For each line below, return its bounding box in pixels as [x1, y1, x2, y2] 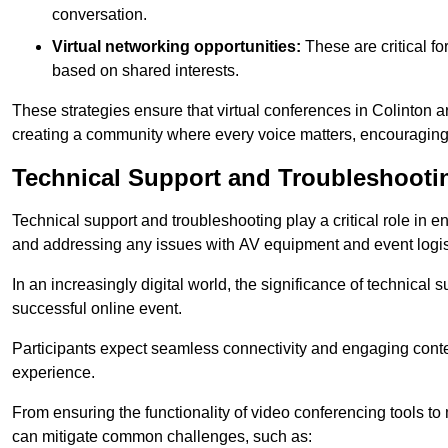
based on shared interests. [52, 62, 239, 80]
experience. [12, 364, 95, 382]
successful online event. [12, 300, 182, 318]
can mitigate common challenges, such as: [12, 428, 312, 446]
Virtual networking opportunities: [52, 38, 301, 56]
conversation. [52, 6, 147, 24]
